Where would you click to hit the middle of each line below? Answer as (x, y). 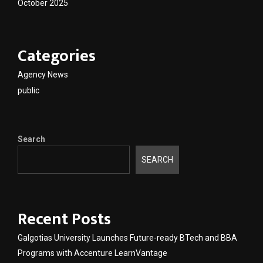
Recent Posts (64, 220)
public (28, 90)
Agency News (43, 74)
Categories (57, 56)
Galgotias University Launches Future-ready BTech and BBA (127, 238)
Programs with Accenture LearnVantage (92, 253)
